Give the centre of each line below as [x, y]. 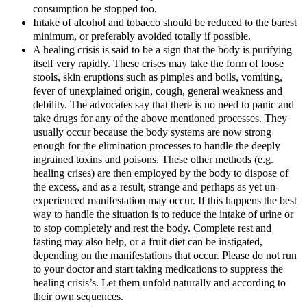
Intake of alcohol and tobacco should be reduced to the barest [165, 23]
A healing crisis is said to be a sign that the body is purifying [162, 50]
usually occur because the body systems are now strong [152, 133]
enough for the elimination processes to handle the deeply [157, 146]
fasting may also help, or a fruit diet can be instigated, [148, 242]
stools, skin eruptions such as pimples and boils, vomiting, [158, 78]
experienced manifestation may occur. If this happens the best [165, 201]
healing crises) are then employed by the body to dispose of [161, 174]
